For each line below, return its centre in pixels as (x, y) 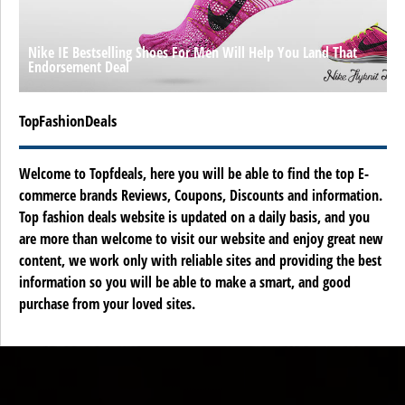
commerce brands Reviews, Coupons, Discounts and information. (201, 196)
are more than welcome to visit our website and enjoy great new (201, 239)
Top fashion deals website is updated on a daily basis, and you (194, 217)
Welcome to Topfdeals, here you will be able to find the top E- (194, 174)
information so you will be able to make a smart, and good (185, 283)
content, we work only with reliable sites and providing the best (200, 261)
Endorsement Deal (79, 67)
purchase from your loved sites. (107, 304)
